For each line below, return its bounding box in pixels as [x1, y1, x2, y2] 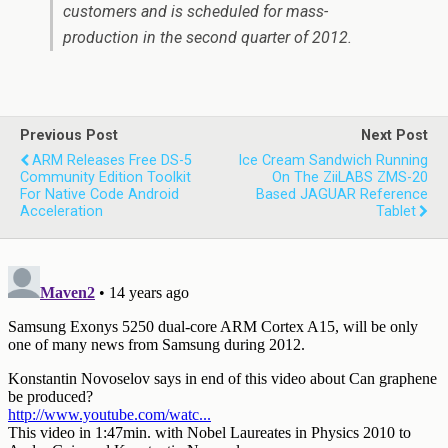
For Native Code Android [20, 186, 179, 203]
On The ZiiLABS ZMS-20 [272, 169, 428, 186]
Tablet [376, 203, 416, 220]
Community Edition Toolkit [20, 169, 191, 186]
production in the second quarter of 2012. [63, 28, 352, 47]
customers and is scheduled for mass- [63, 2, 328, 21]
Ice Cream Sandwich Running [238, 152, 428, 169]
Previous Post [20, 127, 118, 144]
